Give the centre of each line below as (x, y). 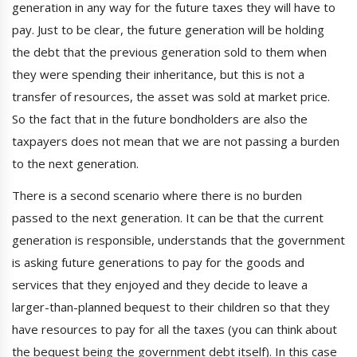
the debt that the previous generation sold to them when (169, 52)
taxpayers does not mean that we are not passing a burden (176, 141)
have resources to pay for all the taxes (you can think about (175, 330)
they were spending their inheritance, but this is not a (158, 75)
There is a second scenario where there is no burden (157, 196)
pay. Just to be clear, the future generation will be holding (168, 30)
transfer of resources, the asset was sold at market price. (171, 97)
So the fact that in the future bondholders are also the (160, 119)
